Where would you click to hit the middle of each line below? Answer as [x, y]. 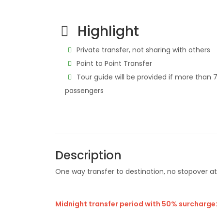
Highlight [107, 31]
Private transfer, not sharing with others [142, 50]
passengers [84, 91]
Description [88, 155]
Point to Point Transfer [113, 63]
